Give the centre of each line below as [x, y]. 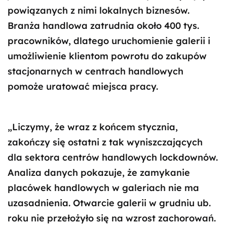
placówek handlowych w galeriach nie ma [103, 188]
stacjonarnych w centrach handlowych [96, 71]
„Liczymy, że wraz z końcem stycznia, [93, 127]
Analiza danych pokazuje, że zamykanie [99, 173]
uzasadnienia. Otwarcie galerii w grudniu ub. [109, 203]
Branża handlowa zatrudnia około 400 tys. [103, 26]
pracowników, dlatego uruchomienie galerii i [109, 41]
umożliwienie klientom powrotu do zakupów [107, 56]
